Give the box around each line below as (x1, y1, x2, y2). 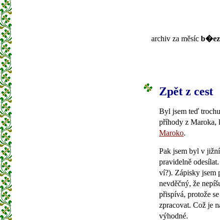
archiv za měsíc (151, 34, 201, 43)
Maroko (159, 129, 184, 137)
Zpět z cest (159, 85, 213, 98)
